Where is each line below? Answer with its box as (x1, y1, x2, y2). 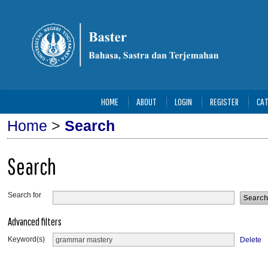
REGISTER (209, 96, 239, 107)
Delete (240, 235, 262, 244)
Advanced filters (8, 215, 62, 228)
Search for (8, 191, 41, 199)
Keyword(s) (8, 235, 45, 243)
